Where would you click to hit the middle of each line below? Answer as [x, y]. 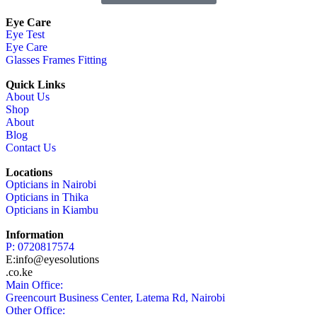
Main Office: [34, 284]
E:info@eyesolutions [52, 259]
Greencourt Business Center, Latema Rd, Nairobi [115, 297]
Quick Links [35, 84]
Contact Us [31, 147]
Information [35, 234]
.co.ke [19, 272]
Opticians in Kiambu [52, 209]
